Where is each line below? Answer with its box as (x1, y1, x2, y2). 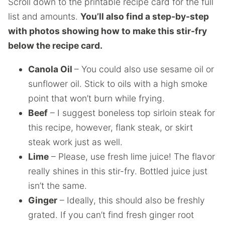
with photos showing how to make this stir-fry (8, 26, 207, 36)
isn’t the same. (28, 180, 87, 191)
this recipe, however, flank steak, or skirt (28, 122, 193, 133)
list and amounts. (8, 11, 80, 22)
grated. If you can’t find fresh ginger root (28, 209, 194, 220)
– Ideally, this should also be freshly (57, 194, 205, 205)
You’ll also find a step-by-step (80, 11, 209, 22)
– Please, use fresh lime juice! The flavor (49, 151, 215, 162)
